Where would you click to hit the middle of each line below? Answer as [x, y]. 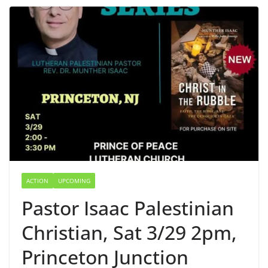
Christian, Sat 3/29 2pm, [129, 233]
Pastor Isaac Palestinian [128, 208]
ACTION [37, 181]
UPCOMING [74, 181]
